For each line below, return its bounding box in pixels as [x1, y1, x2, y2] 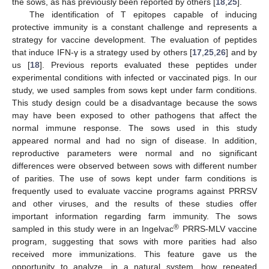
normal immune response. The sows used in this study [12, 123, 257, 133]
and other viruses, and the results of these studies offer [12, 199, 257, 209]
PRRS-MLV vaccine [179, 224, 258, 234]
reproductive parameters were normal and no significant [12, 148, 257, 159]
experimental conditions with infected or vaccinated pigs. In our [12, 73, 257, 83]
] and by [226, 47, 258, 58]
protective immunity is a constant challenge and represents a [12, 22, 257, 32]
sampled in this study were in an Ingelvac [12, 224, 174, 234]
